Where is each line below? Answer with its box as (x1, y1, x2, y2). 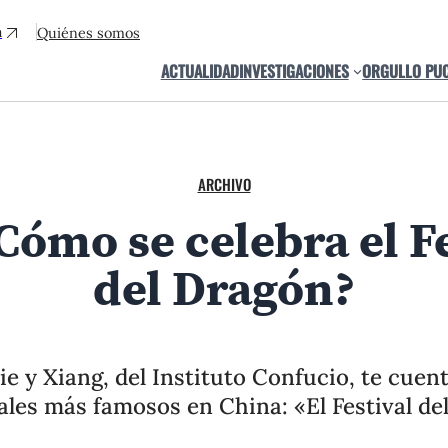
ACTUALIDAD (160, 58, 239, 83)
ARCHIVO (197, 173, 251, 195)
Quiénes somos (37, 23, 140, 42)
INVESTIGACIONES (238, 58, 349, 83)
